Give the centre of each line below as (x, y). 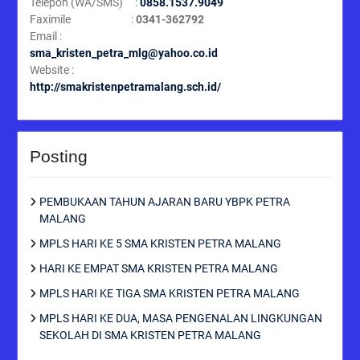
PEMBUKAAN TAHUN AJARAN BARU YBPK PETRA (164, 201)
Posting (58, 156)
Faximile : (82, 19)
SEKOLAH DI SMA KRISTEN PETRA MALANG (150, 335)
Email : (45, 36)
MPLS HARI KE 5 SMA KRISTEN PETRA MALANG (160, 243)
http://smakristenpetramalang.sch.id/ (125, 86)
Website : (51, 70)
